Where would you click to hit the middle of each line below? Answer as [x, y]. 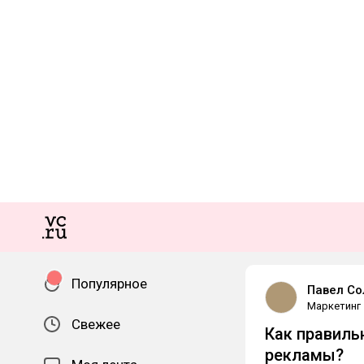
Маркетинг [334, 306]
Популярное [109, 284]
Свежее [96, 324]
